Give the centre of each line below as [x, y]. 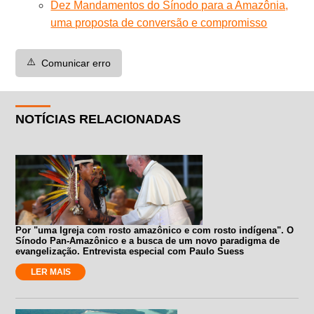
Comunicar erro [76, 63]
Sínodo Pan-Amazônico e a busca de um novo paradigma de [148, 240]
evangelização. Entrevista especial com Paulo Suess [130, 251]
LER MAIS [50, 272]
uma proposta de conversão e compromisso [159, 22]
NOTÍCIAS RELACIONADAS [98, 119]
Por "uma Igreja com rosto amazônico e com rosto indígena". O [155, 230]
